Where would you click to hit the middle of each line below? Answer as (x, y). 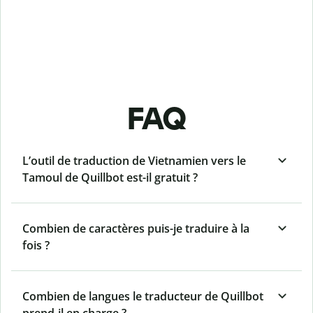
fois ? (36, 246)
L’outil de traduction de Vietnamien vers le (134, 161)
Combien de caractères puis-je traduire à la (136, 229)
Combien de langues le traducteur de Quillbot (143, 297)
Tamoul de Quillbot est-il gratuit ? (110, 178)
